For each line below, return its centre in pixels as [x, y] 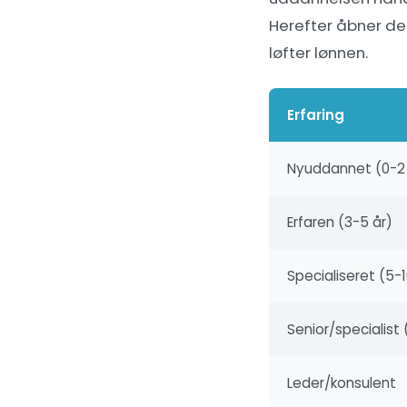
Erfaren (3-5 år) [340, 222]
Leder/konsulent [342, 383]
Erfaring [316, 115]
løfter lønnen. [318, 53]
